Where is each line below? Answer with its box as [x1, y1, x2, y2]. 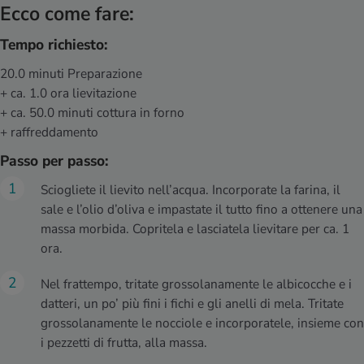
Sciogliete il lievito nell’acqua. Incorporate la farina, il [41, 180, 340, 199]
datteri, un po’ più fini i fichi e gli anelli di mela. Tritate [41, 294, 344, 313]
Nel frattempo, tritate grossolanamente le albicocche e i [41, 275, 352, 293]
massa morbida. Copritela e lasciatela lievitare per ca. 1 [41, 219, 349, 238]
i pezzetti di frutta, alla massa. [41, 333, 207, 352]
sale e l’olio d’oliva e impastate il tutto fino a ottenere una [41, 200, 362, 219]
